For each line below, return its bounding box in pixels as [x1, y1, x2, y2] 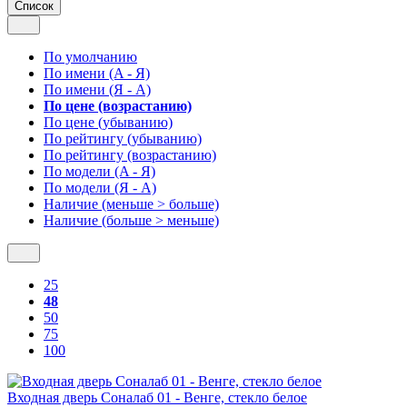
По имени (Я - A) [44, 81, 151, 97]
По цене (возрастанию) [44, 97, 192, 114]
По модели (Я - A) [44, 179, 156, 195]
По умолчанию [44, 48, 137, 65]
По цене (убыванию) [44, 114, 173, 130]
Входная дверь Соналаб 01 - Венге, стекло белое [7, 389, 307, 405]
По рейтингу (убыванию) [44, 130, 202, 146]
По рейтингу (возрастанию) [44, 146, 216, 163]
